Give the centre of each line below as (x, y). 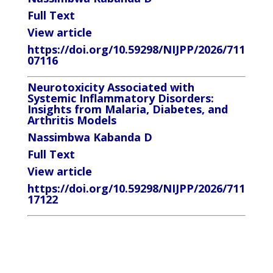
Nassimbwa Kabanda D (90, 137)
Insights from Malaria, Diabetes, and (127, 109)
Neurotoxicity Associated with (111, 87)
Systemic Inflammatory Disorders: (120, 98)
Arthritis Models (72, 120)
